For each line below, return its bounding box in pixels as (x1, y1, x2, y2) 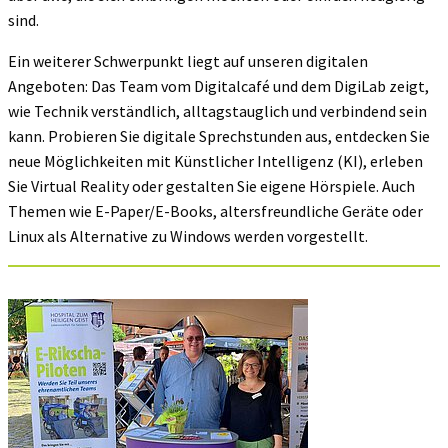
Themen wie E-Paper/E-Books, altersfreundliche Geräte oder (8, 200, 423, 221)
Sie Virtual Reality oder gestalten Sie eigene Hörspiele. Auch (8, 175, 415, 196)
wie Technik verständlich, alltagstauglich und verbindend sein (8, 100, 427, 121)
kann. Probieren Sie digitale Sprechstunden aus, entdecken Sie (8, 125, 430, 146)
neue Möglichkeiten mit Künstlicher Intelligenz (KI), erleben (8, 150, 423, 171)
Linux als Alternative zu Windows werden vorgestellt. (8, 225, 368, 246)
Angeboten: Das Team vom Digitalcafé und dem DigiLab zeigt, (8, 75, 429, 96)
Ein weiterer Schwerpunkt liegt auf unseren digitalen (8, 50, 368, 71)
